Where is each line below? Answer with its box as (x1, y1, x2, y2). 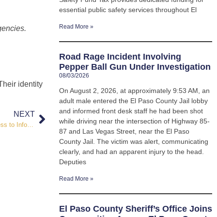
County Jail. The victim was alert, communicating (59, 138, 208, 146)
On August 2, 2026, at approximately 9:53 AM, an (59, 87, 210, 95)
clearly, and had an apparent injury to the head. (59, 148, 204, 156)
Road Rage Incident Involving (59, 52, 181, 62)
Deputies (59, 158, 86, 166)
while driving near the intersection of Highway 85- (59, 117, 210, 125)
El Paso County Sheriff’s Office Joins (59, 204, 212, 214)
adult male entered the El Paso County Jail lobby (59, 97, 208, 105)
